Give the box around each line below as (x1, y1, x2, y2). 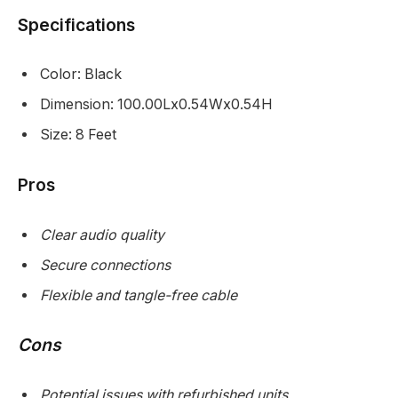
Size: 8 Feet (40, 126, 116, 144)
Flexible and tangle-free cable (40, 286, 237, 304)
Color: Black (40, 66, 122, 84)
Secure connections (40, 256, 171, 274)
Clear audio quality (40, 226, 164, 243)
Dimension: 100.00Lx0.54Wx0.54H (40, 96, 273, 114)
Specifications (18, 13, 135, 36)
